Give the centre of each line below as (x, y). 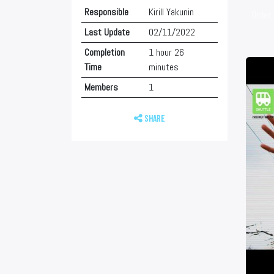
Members (101, 87)
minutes (163, 67)
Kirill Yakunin (171, 12)
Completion (104, 52)
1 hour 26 (166, 52)
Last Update (107, 32)
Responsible (106, 12)
